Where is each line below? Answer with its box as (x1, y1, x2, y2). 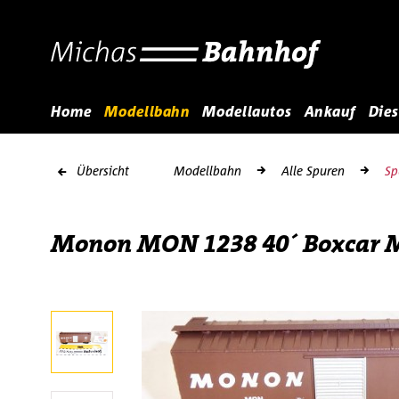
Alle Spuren (281, 163, 345, 178)
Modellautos (202, 102, 292, 120)
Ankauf (304, 102, 356, 120)
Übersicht (77, 163, 129, 178)
